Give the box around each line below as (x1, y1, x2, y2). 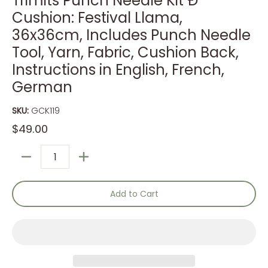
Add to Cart (109, 188, 159, 200)
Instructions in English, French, (12, 60, 224, 80)
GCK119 (31, 105, 60, 117)
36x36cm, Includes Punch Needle (12, 25, 251, 45)
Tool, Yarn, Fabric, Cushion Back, (12, 42, 239, 62)
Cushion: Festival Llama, (12, 8, 182, 28)
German (12, 77, 72, 97)
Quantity (12, 156, 48, 169)
